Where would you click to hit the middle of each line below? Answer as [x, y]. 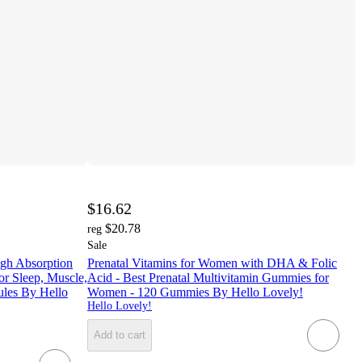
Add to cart [120, 335]
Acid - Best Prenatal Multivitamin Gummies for [208, 277]
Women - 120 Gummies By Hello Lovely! [195, 292]
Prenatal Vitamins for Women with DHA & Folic [212, 263]
